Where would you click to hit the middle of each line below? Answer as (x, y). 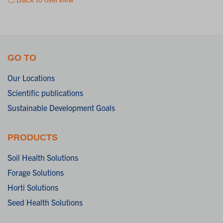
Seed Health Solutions (45, 202)
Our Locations (31, 78)
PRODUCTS (33, 138)
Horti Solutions (33, 187)
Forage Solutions (36, 172)
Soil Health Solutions (43, 158)
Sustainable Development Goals (61, 108)
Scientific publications (45, 93)
